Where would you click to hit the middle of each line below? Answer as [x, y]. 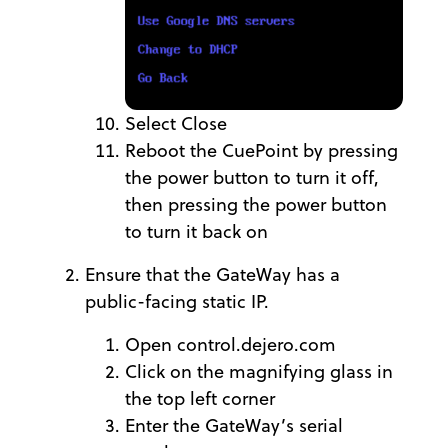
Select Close [176, 123]
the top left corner [200, 398]
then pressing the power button [256, 204]
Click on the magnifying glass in [259, 371]
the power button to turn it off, [252, 177]
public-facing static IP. [177, 301]
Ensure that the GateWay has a [212, 274]
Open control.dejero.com [230, 344]
